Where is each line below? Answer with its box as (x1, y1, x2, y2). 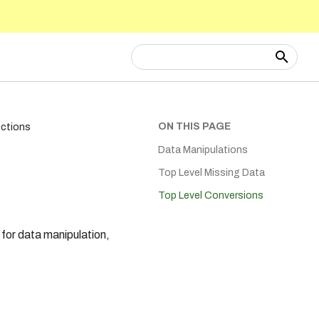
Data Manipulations (158, 145, 248, 155)
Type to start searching (162, 78, 257, 88)
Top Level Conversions (158, 190, 263, 201)
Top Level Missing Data (158, 167, 265, 178)
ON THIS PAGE (158, 121, 231, 132)
